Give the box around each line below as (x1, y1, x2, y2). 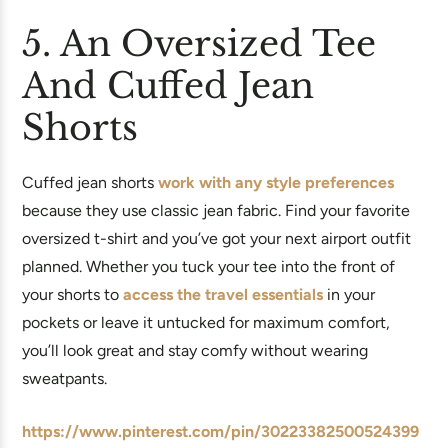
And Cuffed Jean (22, 64, 314, 107)
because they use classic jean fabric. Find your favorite (22, 201, 410, 220)
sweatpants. (22, 369, 107, 388)
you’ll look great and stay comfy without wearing (22, 341, 368, 360)
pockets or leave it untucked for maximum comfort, (22, 313, 390, 332)
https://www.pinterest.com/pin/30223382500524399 (22, 422, 419, 441)
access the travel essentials (123, 285, 323, 304)
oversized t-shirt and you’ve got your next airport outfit (22, 229, 411, 248)
